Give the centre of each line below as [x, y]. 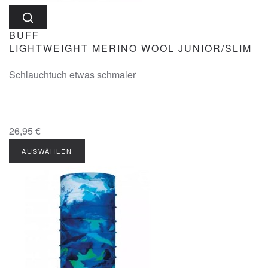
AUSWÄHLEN [47, 151]
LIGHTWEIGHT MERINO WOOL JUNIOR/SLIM [130, 48]
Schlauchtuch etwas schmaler [72, 74]
